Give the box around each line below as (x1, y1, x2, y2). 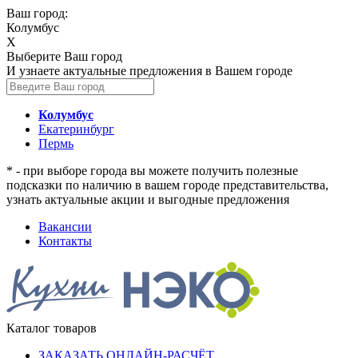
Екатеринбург (38, 122, 114, 136)
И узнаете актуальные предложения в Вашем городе (6, 64, 292, 78)
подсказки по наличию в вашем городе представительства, (6, 178, 328, 192)
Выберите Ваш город (6, 50, 122, 63)
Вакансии (38, 220, 92, 233)
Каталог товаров (6, 321, 97, 335)
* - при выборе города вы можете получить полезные (6, 164, 298, 177)
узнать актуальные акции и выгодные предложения (6, 193, 289, 206)
